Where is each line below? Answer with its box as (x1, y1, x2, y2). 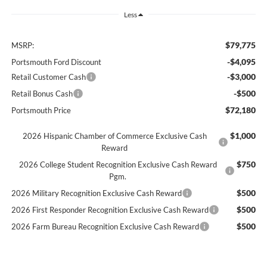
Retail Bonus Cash (11, 89, 73, 99)
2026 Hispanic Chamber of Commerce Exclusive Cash (22, 131, 207, 141)
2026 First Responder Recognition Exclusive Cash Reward (11, 205, 209, 215)
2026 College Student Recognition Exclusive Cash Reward (18, 160, 217, 170)
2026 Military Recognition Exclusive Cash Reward (11, 188, 182, 198)
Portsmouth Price (11, 105, 71, 116)
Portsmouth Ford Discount (11, 57, 101, 67)
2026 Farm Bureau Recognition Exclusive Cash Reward (11, 222, 199, 232)
